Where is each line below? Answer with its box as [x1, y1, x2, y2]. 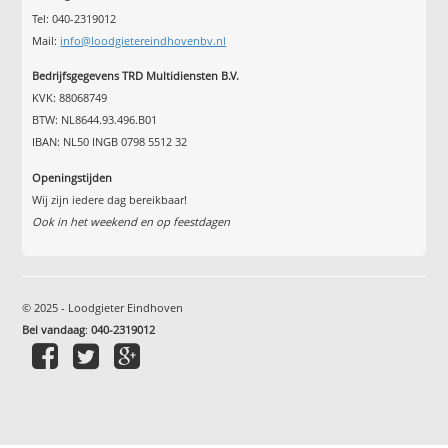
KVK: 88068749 [32, 90, 108, 106]
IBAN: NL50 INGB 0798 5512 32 [32, 134, 188, 150]
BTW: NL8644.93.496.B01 [32, 112, 158, 128]
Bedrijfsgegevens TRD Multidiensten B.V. [32, 68, 240, 84]
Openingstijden [32, 169, 113, 185]
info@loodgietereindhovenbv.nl [60, 32, 227, 48]
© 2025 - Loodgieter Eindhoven [22, 299, 184, 315]
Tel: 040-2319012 [32, 10, 117, 26]
